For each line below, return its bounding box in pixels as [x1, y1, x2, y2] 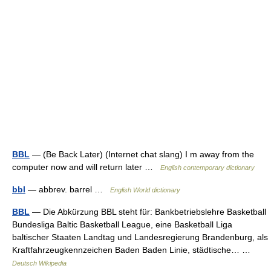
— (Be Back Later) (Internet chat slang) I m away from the [30, 149, 254, 159]
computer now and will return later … [12, 162, 160, 172]
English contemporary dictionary [160, 164, 255, 171]
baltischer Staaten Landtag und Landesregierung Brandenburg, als [12, 232, 268, 242]
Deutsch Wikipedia [12, 260, 67, 267]
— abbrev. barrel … [25, 184, 110, 194]
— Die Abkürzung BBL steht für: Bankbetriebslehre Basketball [30, 207, 266, 217]
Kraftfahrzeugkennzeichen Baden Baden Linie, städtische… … [12, 245, 255, 255]
